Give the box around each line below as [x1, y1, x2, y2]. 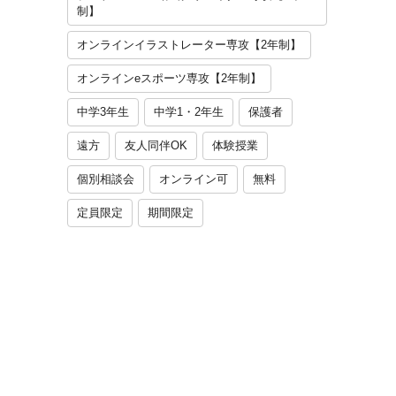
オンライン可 [159, 172, 228, 186]
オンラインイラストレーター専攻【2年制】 [77, 38, 301, 51]
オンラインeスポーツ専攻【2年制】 [77, 72, 262, 85]
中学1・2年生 [154, 105, 224, 118]
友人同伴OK [125, 139, 187, 152]
